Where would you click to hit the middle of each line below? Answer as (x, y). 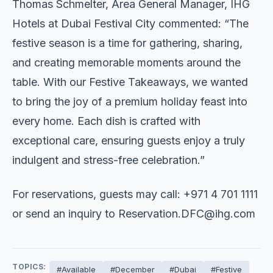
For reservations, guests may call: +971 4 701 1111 (135, 194)
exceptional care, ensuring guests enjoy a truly (129, 140)
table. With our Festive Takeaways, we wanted (130, 82)
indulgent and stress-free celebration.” (108, 160)
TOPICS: (29, 266)
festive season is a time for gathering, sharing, (127, 43)
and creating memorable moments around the (126, 62)
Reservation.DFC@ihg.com (187, 213)
